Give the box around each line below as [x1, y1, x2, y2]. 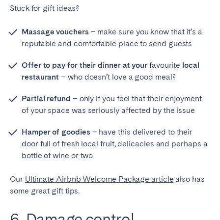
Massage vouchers [22, 27, 89, 36]
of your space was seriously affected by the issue [22, 105, 195, 115]
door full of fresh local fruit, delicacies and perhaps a [22, 138, 208, 148]
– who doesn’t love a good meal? [59, 72, 176, 82]
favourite [149, 60, 181, 70]
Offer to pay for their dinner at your [22, 60, 149, 70]
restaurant [22, 72, 59, 82]
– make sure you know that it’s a [88, 27, 203, 36]
